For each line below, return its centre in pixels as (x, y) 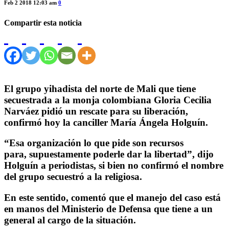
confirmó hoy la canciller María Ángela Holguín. (106, 122)
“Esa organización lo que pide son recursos (94, 143)
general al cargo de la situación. (70, 220)
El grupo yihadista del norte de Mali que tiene (100, 88)
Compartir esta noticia (43, 22)
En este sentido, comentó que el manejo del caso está (112, 198)
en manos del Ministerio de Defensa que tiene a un (108, 209)
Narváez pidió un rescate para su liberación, (96, 111)
